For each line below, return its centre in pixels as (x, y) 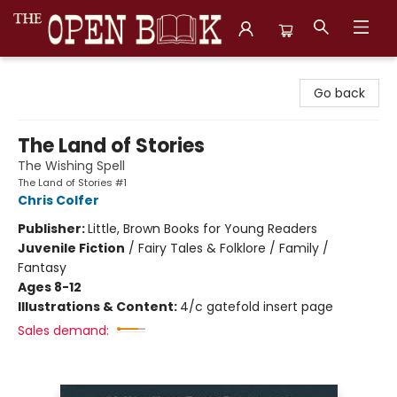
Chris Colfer (58, 200)
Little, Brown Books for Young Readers (202, 229)
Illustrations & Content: (99, 307)
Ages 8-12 (50, 287)
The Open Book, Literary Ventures (116, 74)
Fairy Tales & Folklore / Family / (234, 248)
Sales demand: (63, 331)
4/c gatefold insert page (257, 307)
